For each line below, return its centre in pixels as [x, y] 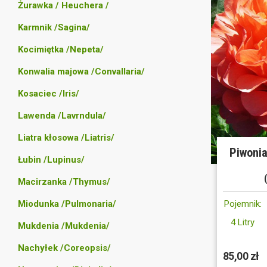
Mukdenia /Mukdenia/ [64, 226]
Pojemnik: [243, 204]
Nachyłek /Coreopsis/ [64, 248]
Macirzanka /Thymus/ [64, 182]
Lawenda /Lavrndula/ [62, 116]
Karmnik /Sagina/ [54, 27]
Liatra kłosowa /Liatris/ [66, 138]
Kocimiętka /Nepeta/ [61, 49]
